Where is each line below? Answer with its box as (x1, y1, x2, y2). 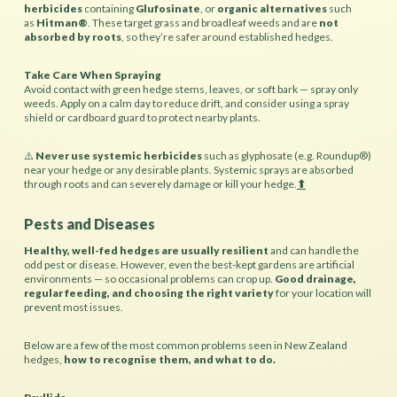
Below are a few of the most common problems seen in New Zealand (23, 339, 347, 353)
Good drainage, (274, 272, 356, 286)
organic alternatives (216, 2, 327, 16)
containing (82, 2, 136, 16)
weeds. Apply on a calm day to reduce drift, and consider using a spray (23, 97, 349, 111)
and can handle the (268, 244, 359, 258)
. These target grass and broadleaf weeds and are (87, 16, 319, 30)
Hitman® (35, 16, 88, 30)
